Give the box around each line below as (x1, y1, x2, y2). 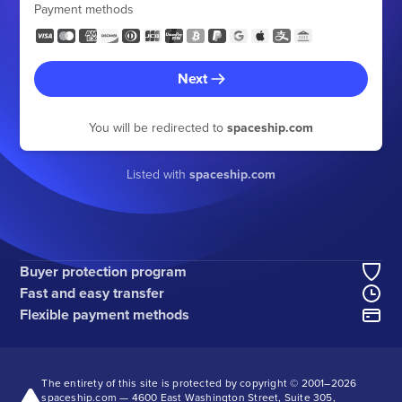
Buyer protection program (20, 260, 188, 282)
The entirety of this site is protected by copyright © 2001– (41, 374, 331, 390)
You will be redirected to (89, 118, 227, 136)
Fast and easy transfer (20, 282, 165, 303)
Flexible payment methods (20, 303, 190, 325)
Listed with (127, 165, 189, 183)
